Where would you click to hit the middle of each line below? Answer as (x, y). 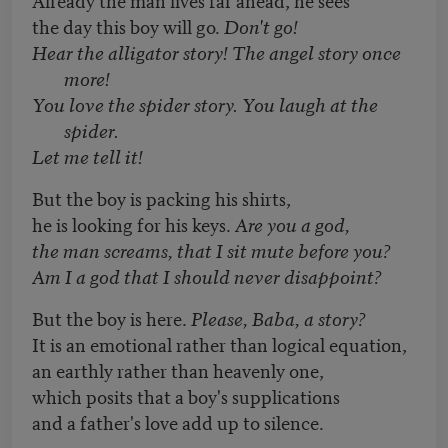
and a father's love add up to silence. (178, 422)
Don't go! (261, 26)
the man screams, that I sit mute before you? (211, 250)
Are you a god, (292, 224)
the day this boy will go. (128, 26)
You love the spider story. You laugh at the (205, 104)
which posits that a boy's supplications (186, 396)
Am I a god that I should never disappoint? (207, 276)
